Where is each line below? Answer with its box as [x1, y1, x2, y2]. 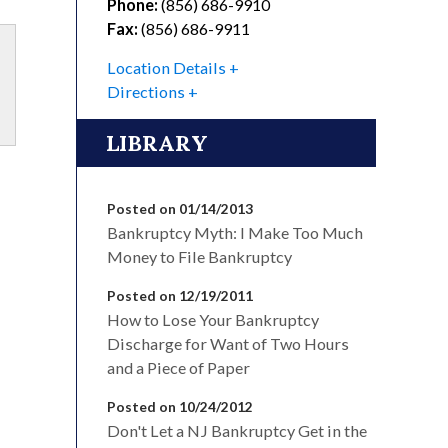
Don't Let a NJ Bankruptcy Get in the [107, 420, 367, 440]
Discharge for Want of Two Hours [107, 333, 349, 353]
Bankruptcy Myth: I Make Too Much [107, 222, 363, 242]
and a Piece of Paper [107, 357, 250, 377]
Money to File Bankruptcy [107, 246, 292, 266]
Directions [107, 81, 185, 101]
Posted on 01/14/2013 [107, 199, 253, 217]
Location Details [107, 57, 226, 77]
